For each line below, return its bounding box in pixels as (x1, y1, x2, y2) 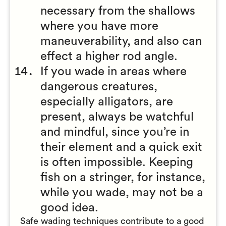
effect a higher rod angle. (40, 50, 178, 63)
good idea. (40, 202, 98, 214)
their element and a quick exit (40, 141, 202, 153)
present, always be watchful (40, 111, 194, 123)
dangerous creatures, (40, 81, 157, 93)
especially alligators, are (40, 96, 173, 108)
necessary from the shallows (40, 5, 195, 17)
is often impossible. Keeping (40, 156, 193, 168)
